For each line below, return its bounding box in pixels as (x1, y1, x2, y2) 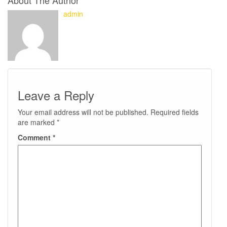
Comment (18, 132, 53, 143)
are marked (18, 117, 57, 128)
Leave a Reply (18, 86, 94, 104)
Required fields (150, 107, 199, 118)
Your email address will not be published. (18, 107, 148, 118)
